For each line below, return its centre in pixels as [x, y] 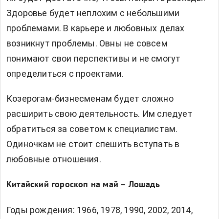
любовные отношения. [54, 159]
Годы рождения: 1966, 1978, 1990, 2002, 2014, [99, 210]
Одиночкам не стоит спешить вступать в [93, 144]
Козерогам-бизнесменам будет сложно [90, 99]
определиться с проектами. [65, 74]
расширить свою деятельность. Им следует [99, 114]
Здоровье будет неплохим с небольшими [93, 13]
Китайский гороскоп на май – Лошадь [83, 185]
